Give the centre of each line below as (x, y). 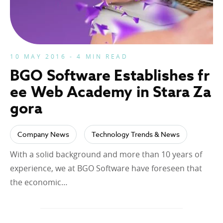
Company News (43, 134)
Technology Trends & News (136, 134)
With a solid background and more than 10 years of (106, 154)
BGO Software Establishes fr (110, 75)
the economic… (39, 182)
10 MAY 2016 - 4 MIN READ (69, 56)
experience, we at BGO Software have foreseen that (106, 168)
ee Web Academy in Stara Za (111, 91)
